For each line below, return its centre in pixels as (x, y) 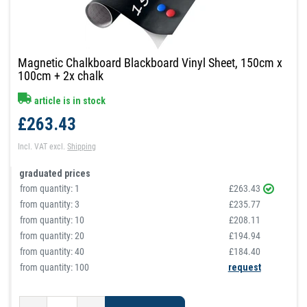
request (244, 268)
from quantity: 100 (55, 268)
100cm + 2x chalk (61, 76)
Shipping (82, 147)
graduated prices (55, 174)
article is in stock (69, 101)
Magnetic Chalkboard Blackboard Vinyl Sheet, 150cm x (150, 63)
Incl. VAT (33, 147)
